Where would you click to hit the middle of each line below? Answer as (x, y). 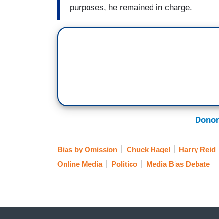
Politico (124, 164)
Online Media (80, 164)
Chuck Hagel (148, 150)
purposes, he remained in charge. (131, 8)
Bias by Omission (87, 150)
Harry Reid (197, 150)
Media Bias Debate (178, 164)
